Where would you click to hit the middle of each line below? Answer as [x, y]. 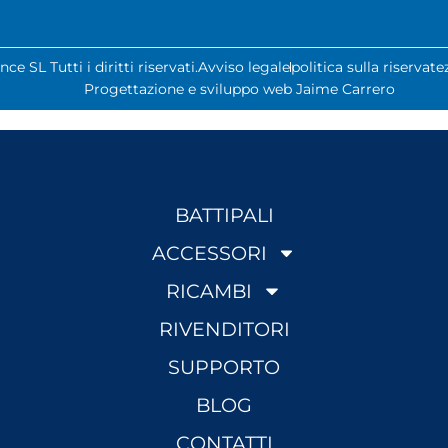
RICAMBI [209, 291]
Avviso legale [244, 67]
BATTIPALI [224, 215]
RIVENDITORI [224, 329]
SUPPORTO [224, 367]
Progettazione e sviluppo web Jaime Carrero [239, 89]
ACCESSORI [209, 253]
